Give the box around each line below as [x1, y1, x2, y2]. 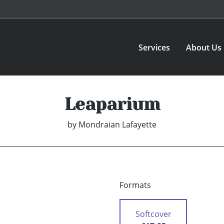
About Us [186, 41, 222, 53]
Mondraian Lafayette [78, 119, 156, 130]
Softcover [135, 208, 171, 220]
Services [138, 41, 170, 53]
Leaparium [64, 94, 160, 114]
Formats [119, 179, 151, 191]
